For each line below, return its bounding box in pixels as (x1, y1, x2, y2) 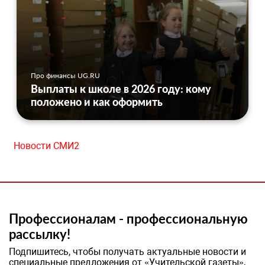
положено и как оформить (31, 95, 163, 108)
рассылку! (9, 225, 70, 242)
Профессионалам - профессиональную (9, 210, 248, 227)
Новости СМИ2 (14, 140, 79, 151)
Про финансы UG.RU (31, 70, 100, 80)
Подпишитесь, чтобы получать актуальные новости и (9, 245, 246, 257)
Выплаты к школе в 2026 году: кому (31, 82, 211, 95)
